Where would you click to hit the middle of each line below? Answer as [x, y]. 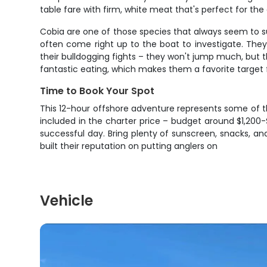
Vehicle [67, 201]
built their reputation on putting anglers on [129, 146]
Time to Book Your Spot [97, 91]
